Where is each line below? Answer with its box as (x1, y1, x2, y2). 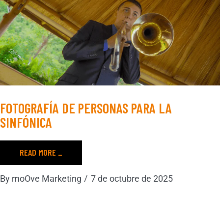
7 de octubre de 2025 (91, 173, 173, 184)
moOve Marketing (12, 173, 82, 184)
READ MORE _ (20, 146, 62, 158)
